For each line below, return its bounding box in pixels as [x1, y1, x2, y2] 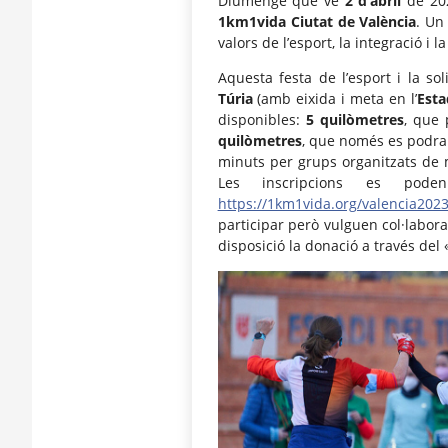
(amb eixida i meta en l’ [252, 89, 417, 109]
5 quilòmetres [305, 110, 404, 130]
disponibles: [217, 110, 306, 130]
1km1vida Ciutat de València [217, 11, 417, 31]
